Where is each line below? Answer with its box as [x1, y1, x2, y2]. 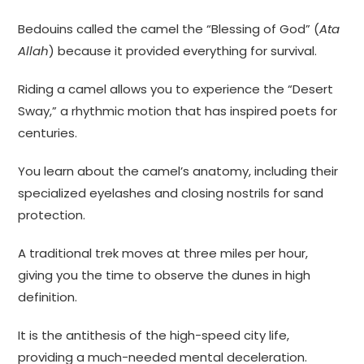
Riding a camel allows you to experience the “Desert [18, 80, 334, 98]
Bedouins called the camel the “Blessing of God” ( [18, 20, 320, 38]
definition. [18, 288, 78, 306]
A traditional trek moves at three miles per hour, [18, 245, 309, 262]
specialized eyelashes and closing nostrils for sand [18, 184, 324, 202]
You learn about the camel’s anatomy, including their [18, 162, 339, 180]
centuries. [18, 124, 78, 142]
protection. [18, 206, 86, 224]
